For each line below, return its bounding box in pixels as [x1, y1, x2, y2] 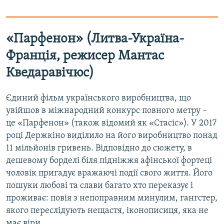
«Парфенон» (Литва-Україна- [6, 32, 184, 46]
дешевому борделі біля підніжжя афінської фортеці [6, 155, 212, 165]
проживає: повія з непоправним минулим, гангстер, [6, 193, 217, 203]
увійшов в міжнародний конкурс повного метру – [6, 105, 207, 115]
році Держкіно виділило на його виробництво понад [6, 130, 217, 140]
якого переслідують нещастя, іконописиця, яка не [6, 205, 208, 215]
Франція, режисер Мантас [6, 49, 164, 63]
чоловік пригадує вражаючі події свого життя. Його [6, 168, 212, 178]
